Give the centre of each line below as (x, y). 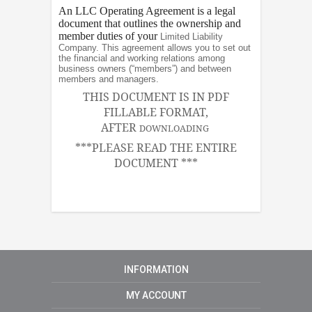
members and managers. (109, 79)
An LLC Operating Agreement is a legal (147, 11)
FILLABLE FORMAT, (156, 112)
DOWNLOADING (174, 128)
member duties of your (109, 36)
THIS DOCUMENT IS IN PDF (156, 97)
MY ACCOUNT (156, 295)
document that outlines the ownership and (150, 24)
